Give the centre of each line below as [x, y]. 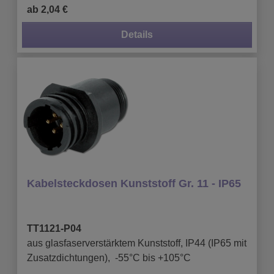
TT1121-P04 [54, 228]
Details [137, 34]
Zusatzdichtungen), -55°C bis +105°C [109, 257]
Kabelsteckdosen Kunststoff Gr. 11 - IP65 [134, 183]
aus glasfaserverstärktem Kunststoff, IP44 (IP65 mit [137, 243]
